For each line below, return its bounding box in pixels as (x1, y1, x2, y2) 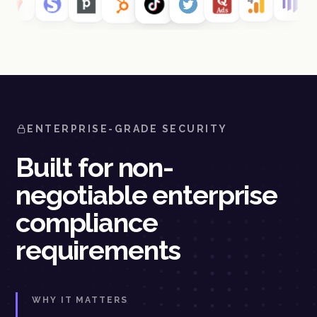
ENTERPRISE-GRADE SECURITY (27, 122, 228, 134)
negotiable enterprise (16, 178, 278, 211)
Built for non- (16, 151, 174, 183)
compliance (16, 206, 158, 238)
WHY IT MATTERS (32, 294, 128, 305)
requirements (16, 234, 181, 266)
